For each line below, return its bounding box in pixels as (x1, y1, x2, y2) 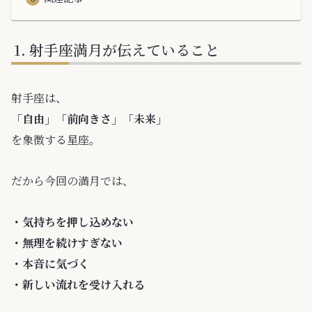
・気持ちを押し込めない (11, 213, 134, 230)
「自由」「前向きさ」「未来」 (11, 111, 167, 127)
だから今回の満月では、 (11, 172, 134, 189)
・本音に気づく (11, 255, 89, 272)
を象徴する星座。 (11, 132, 100, 148)
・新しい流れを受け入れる (11, 276, 145, 292)
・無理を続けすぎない (11, 234, 123, 251)
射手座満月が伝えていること (29, 39, 220, 61)
